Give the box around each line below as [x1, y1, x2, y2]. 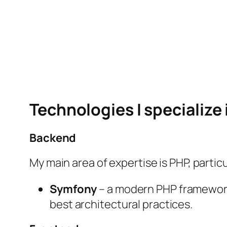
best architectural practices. [50, 197, 193, 212]
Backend [29, 130, 77, 146]
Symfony [50, 181, 97, 197]
